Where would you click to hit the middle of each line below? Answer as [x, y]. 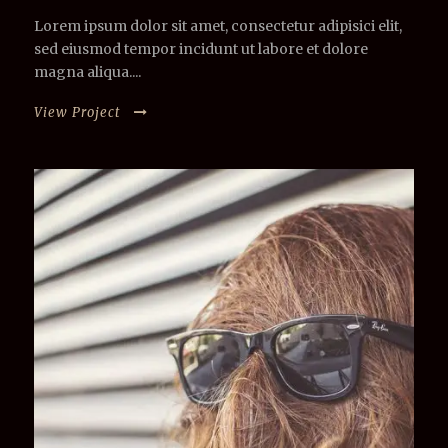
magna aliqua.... [87, 71]
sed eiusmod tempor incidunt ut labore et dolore [201, 48]
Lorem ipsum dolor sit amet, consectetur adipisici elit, [218, 25]
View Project [77, 112]
